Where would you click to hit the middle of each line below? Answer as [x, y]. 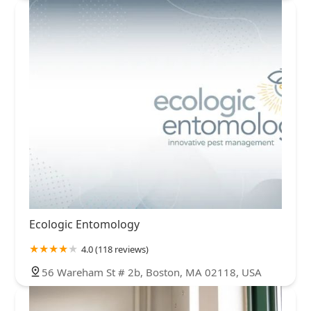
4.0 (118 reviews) [115, 250]
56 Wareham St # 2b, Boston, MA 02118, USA [152, 272]
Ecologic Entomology [84, 225]
